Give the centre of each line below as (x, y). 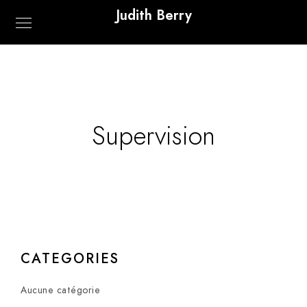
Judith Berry (153, 15)
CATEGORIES (70, 258)
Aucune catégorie (60, 290)
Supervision (153, 136)
